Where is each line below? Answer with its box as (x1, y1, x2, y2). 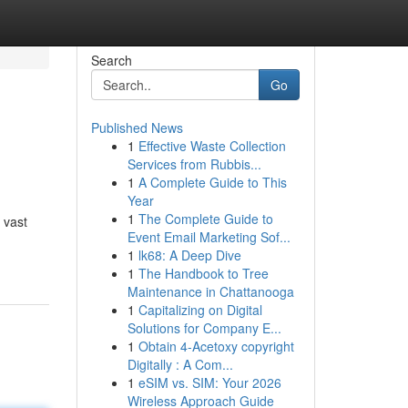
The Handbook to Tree (138, 264, 269, 282)
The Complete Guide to (138, 209, 273, 228)
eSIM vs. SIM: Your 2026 (138, 373, 281, 392)
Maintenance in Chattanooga (127, 282, 294, 301)
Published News (90, 118, 183, 137)
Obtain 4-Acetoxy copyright (138, 337, 294, 355)
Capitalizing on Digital (138, 301, 262, 319)
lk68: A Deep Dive (138, 246, 241, 264)
